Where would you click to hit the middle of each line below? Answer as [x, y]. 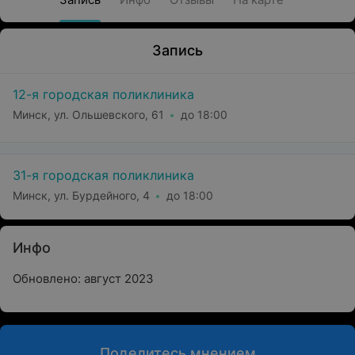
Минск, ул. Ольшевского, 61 [88, 114]
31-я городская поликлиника [103, 175]
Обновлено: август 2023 [83, 279]
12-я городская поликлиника [103, 94]
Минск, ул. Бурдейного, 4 [81, 195]
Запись [177, 50]
